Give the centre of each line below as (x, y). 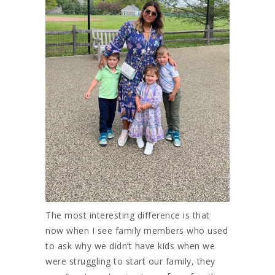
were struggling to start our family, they (130, 261)
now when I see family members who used (137, 230)
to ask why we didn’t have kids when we (130, 246)
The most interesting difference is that (128, 215)
